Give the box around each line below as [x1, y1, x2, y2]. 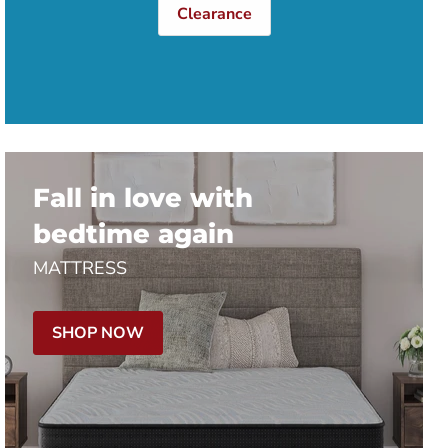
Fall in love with [33, 181, 253, 214]
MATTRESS [33, 255, 127, 280]
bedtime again [33, 217, 234, 250]
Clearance [176, 3, 252, 26]
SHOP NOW [52, 321, 144, 344]
